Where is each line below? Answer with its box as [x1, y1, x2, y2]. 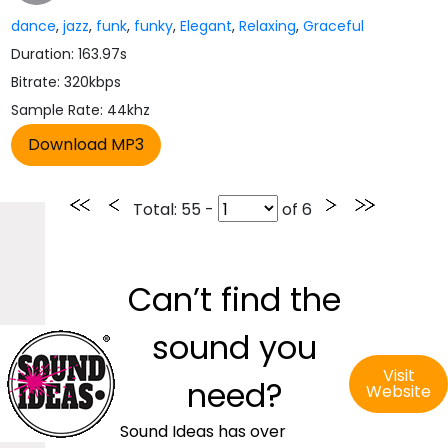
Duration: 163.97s [11, 44, 128, 64]
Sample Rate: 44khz [11, 100, 151, 120]
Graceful [303, 16, 365, 36]
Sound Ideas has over [120, 420, 286, 443]
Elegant [180, 16, 233, 36]
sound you [152, 325, 317, 370]
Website [366, 380, 431, 403]
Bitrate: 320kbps [11, 72, 122, 92]
